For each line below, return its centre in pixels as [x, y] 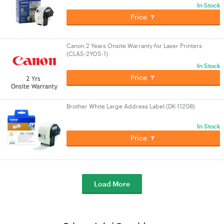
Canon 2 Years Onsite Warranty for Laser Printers [134, 45]
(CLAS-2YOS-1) [87, 53]
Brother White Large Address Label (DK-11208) [131, 106]
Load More [112, 184]
